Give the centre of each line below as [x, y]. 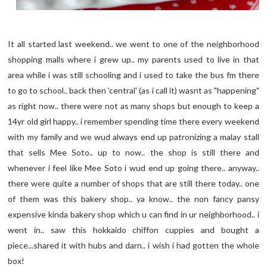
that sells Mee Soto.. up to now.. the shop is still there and [133, 153]
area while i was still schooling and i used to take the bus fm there [133, 75]
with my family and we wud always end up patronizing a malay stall [133, 137]
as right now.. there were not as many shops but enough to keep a [133, 106]
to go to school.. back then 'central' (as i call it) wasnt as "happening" [133, 91]
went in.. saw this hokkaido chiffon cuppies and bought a [133, 230]
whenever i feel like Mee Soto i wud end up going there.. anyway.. [133, 168]
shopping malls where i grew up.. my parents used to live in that [133, 60]
